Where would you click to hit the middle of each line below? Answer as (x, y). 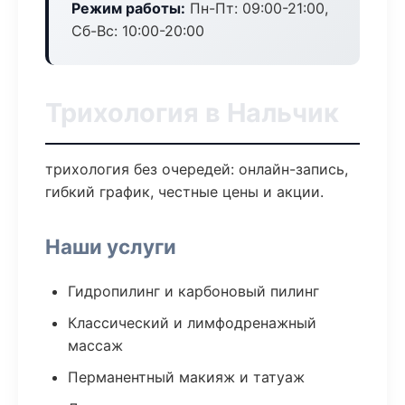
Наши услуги (111, 246)
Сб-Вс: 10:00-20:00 (138, 31)
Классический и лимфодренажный (192, 323)
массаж (95, 345)
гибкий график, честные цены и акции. (184, 192)
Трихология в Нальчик (192, 113)
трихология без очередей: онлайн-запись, (197, 169)
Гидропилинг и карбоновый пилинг (193, 291)
